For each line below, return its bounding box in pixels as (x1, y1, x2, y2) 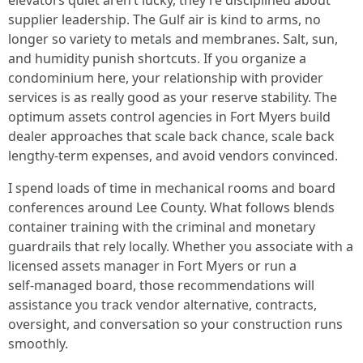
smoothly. (8, 335, 68, 352)
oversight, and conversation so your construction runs (8, 315, 343, 333)
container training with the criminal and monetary (8, 218, 315, 236)
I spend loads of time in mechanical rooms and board (8, 179, 335, 197)
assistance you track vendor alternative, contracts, (8, 296, 317, 314)
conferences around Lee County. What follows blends (8, 199, 335, 216)
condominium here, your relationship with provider (8, 69, 323, 87)
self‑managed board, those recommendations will (8, 276, 314, 294)
